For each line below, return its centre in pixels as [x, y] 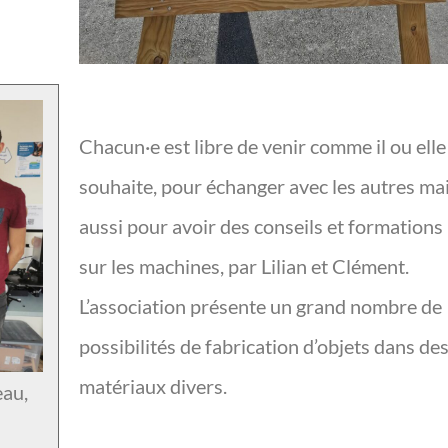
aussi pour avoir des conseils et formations [261, 225]
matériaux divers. [155, 385]
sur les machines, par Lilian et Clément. [244, 265]
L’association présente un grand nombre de [261, 305]
